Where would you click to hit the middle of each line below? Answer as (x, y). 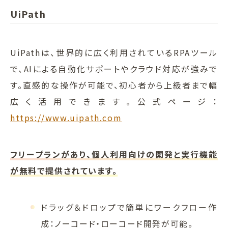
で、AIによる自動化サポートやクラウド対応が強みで (114, 68)
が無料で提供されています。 (64, 170)
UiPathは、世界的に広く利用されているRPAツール (114, 52)
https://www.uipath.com (66, 117)
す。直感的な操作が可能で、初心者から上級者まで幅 (114, 85)
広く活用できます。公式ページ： (114, 101)
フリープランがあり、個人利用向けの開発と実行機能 (114, 154)
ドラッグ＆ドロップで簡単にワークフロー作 (129, 207)
